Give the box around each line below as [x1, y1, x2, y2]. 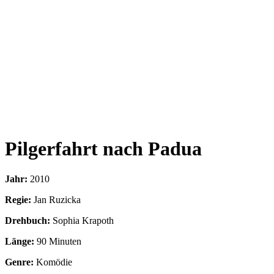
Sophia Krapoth [53, 215, 114, 226]
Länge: [5, 235, 34, 246]
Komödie [36, 256, 72, 267]
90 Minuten [37, 235, 81, 246]
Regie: [5, 194, 31, 205]
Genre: [5, 256, 34, 267]
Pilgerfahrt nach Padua [5, 138, 202, 160]
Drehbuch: [5, 215, 50, 226]
